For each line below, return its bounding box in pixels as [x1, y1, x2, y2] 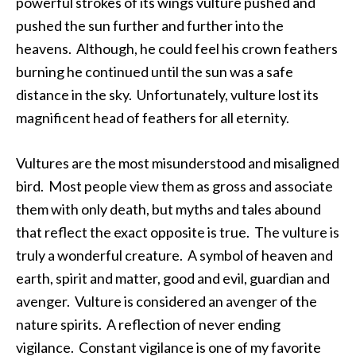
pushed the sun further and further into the [16, 17, 284, 34]
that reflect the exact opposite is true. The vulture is [16, 223, 339, 241]
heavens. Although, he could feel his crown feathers [16, 40, 338, 57]
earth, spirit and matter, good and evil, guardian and [16, 269, 330, 287]
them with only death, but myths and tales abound [16, 200, 321, 218]
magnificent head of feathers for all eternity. [16, 109, 292, 126]
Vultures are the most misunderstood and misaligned [16, 154, 339, 172]
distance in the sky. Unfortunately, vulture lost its [16, 86, 319, 103]
